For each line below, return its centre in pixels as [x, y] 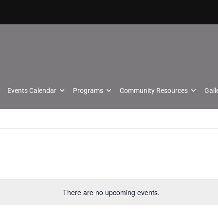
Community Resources [154, 91]
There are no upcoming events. [111, 192]
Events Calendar [32, 91]
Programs [88, 91]
